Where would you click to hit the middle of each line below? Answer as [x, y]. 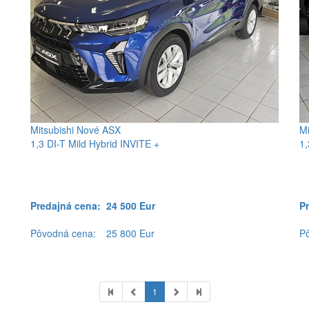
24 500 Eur [131, 206]
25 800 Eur [130, 233]
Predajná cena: [68, 206]
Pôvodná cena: [66, 233]
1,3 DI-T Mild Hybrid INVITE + [95, 144]
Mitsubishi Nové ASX [76, 130]
